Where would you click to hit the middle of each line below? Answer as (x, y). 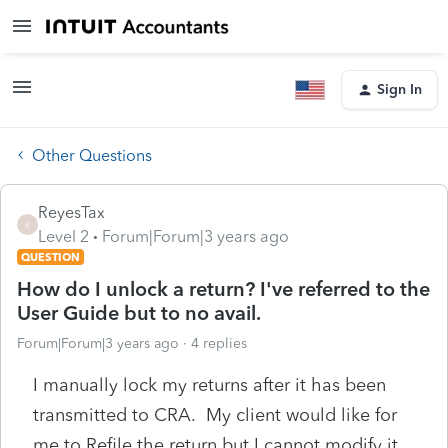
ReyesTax (71, 212)
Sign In (399, 89)
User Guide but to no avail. (139, 312)
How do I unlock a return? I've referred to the (223, 288)
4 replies (219, 343)
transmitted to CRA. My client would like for (215, 414)
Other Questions (92, 155)
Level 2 (63, 236)
